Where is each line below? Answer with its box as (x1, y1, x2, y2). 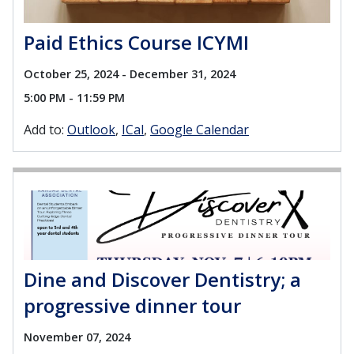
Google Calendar (150, 121, 249, 139)
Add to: (24, 121, 64, 139)
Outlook (67, 121, 115, 139)
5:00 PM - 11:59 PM (24, 90, 125, 106)
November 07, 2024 (24, 330, 130, 345)
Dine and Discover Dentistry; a (24, 266, 301, 293)
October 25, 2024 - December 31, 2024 (24, 66, 235, 82)
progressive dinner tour (24, 292, 241, 319)
